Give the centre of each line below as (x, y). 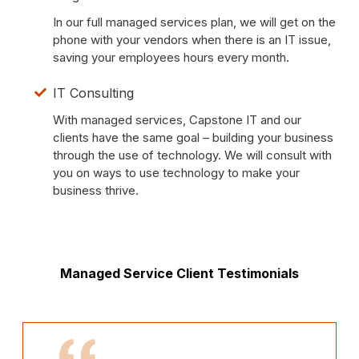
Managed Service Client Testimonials (179, 273)
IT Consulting (93, 93)
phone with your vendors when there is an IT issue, (192, 39)
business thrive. (95, 191)
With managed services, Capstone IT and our (177, 120)
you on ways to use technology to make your (176, 173)
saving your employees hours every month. (171, 57)
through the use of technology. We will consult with (192, 155)
